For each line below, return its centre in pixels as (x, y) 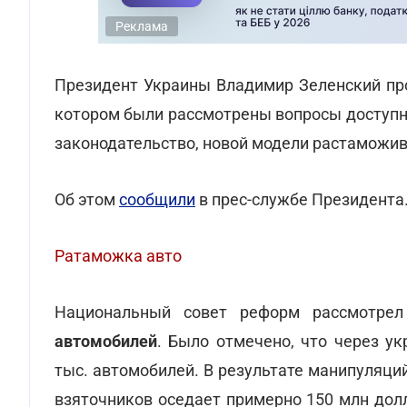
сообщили (157, 199)
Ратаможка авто (118, 256)
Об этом (87, 199)
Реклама (142, 26)
